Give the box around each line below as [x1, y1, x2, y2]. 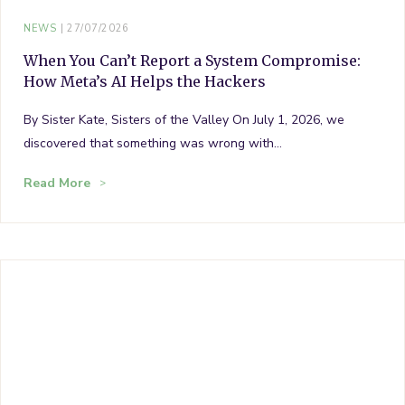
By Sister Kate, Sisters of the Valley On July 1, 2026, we [24, 110, 344, 128]
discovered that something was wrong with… [24, 134, 282, 152]
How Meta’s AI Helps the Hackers [24, 71, 266, 90]
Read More [24, 174, 90, 192]
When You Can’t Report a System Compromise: [24, 51, 361, 70]
